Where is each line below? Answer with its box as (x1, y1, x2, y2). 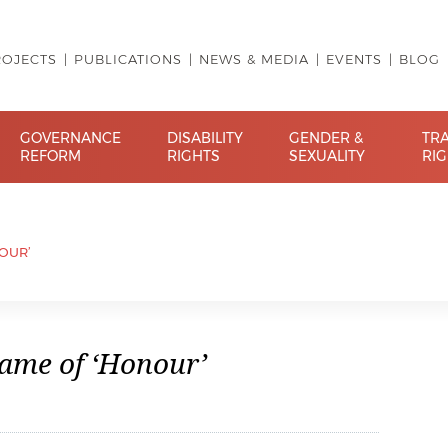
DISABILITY (167, 128, 244, 147)
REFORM (20, 146, 82, 165)
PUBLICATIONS (74, 51, 182, 67)
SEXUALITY (289, 146, 366, 165)
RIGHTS (167, 146, 221, 165)
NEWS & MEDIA (199, 51, 309, 67)
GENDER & (289, 128, 364, 147)
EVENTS (326, 51, 382, 67)
